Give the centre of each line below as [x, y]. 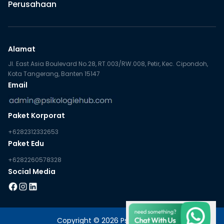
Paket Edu [26, 144]
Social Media [32, 172]
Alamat [22, 49]
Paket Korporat [36, 116]
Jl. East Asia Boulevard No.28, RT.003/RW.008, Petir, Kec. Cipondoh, [108, 64]
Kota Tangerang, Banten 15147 [54, 74]
